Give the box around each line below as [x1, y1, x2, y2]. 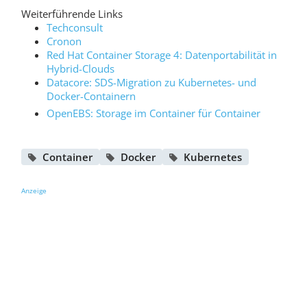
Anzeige [21, 186, 47, 196]
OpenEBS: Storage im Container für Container [47, 106, 261, 120]
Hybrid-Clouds [47, 61, 115, 75]
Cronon [47, 34, 82, 48]
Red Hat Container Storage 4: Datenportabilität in [47, 47, 278, 62]
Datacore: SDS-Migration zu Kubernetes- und [47, 75, 257, 89]
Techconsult [47, 20, 103, 34]
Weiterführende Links [21, 6, 123, 21]
